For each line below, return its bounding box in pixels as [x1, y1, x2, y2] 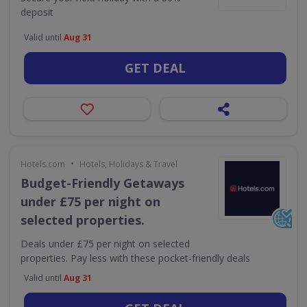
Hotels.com [21, 158, 65, 170]
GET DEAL [125, 60, 186, 76]
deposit [21, 5, 53, 19]
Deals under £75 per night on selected [21, 237, 190, 250]
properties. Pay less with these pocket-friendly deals [21, 251, 250, 265]
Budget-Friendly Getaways [21, 175, 184, 191]
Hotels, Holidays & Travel [79, 158, 177, 170]
